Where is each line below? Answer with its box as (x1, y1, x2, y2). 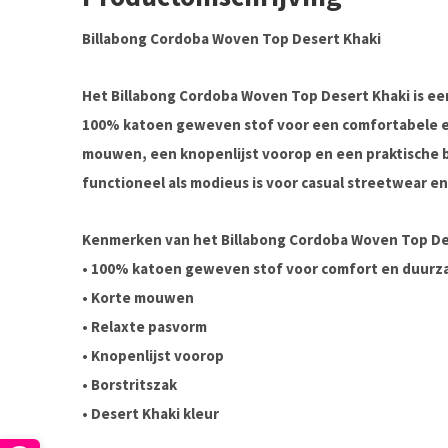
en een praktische (312, 144, 442, 163)
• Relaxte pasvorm (82, 317, 207, 336)
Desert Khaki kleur (91, 404, 219, 423)
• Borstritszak (82, 375, 177, 394)
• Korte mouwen (82, 288, 194, 307)
